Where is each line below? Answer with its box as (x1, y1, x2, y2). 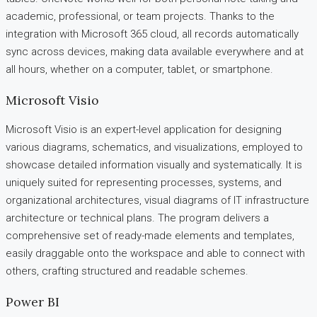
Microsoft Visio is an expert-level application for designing (6, 123, 282, 137)
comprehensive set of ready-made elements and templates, (6, 229, 294, 243)
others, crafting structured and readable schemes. (6, 265, 248, 278)
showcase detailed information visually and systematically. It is (6, 158, 302, 172)
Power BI (6, 293, 59, 310)
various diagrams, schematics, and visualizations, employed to (6, 141, 303, 154)
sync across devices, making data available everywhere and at (6, 45, 304, 59)
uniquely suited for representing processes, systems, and (6, 176, 282, 190)
